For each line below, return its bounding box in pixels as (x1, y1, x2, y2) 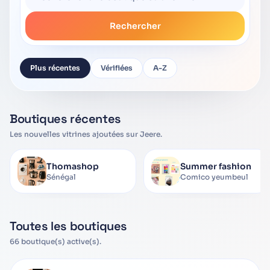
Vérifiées (101, 63, 133, 72)
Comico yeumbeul (180, 172, 248, 181)
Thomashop (46, 161, 99, 172)
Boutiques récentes (10, 111, 121, 127)
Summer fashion (180, 161, 251, 172)
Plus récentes (30, 63, 80, 72)
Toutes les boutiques (10, 218, 127, 234)
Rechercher (109, 20, 161, 31)
